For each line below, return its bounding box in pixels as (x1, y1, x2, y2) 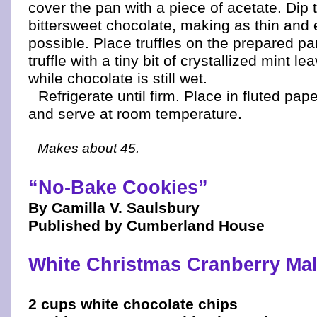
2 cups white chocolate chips (28, 296, 238, 312)
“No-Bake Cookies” (28, 176, 208, 198)
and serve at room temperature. (28, 105, 242, 122)
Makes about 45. (37, 141, 139, 156)
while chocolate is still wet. (28, 70, 207, 86)
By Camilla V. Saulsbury (28, 200, 200, 216)
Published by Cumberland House (28, 217, 265, 234)
